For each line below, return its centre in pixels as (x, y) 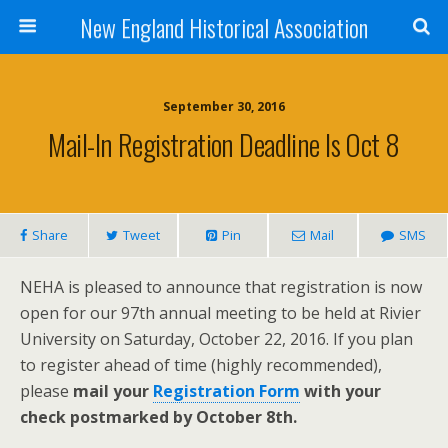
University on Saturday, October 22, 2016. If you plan (216, 339)
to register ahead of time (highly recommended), (201, 365)
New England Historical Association (224, 27)
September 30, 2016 (224, 106)
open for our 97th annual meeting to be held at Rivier (220, 313)
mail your (113, 391)
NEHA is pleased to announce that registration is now (221, 287)
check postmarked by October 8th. (158, 417)
